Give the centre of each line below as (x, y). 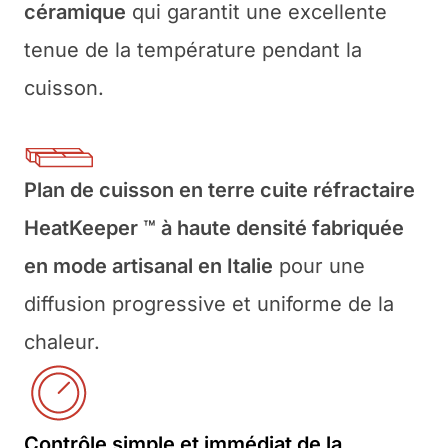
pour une (319, 265)
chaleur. (62, 341)
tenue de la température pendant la (193, 49)
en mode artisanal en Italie (148, 265)
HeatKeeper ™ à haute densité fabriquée (214, 227)
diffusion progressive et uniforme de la (209, 303)
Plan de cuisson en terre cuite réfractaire (219, 189)
